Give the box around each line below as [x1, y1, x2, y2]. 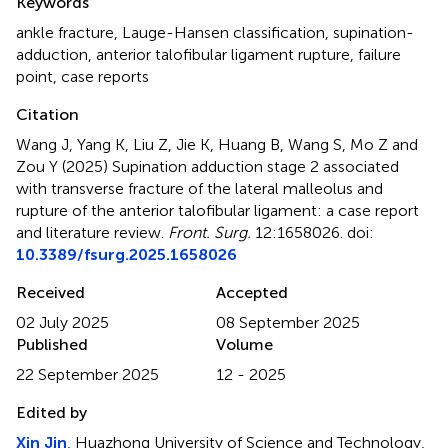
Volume [216, 334, 273, 354]
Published [16, 334, 88, 354]
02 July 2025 [16, 312, 109, 332]
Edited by [16, 402, 87, 422]
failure [358, 44, 401, 64]
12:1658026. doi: [251, 222, 374, 242]
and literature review [16, 222, 161, 242]
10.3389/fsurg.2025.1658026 [16, 244, 237, 264]
